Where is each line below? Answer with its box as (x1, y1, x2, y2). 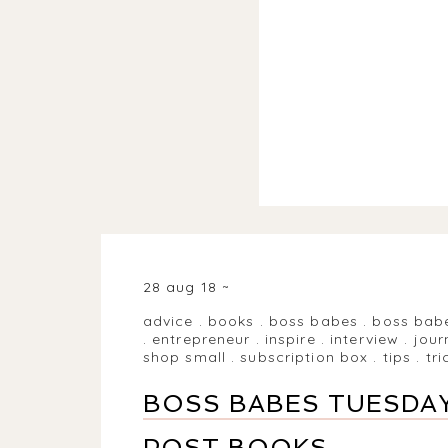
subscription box (240, 347, 369, 366)
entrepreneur (152, 329, 251, 348)
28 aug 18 (142, 277, 222, 296)
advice (142, 311, 194, 330)
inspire (264, 329, 316, 348)
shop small (142, 347, 226, 366)
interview (330, 329, 400, 348)
